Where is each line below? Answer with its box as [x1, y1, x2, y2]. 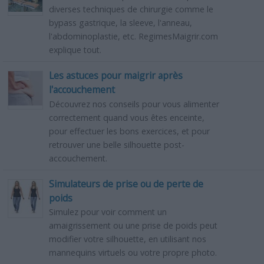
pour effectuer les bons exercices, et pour [48, 125, 210, 137]
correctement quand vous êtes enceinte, [48, 111, 204, 123]
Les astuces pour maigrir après [48, 69, 183, 82]
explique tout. [48, 44, 101, 56]
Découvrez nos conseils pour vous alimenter [48, 98, 219, 110]
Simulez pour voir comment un [48, 206, 167, 218]
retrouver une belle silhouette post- [48, 138, 184, 150]
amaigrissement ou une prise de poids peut [48, 220, 217, 232]
